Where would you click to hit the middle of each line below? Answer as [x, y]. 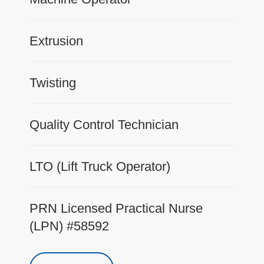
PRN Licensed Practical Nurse [116, 209]
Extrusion [56, 41]
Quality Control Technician [104, 125]
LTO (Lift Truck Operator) [100, 167]
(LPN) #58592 [69, 226]
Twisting [53, 83]
